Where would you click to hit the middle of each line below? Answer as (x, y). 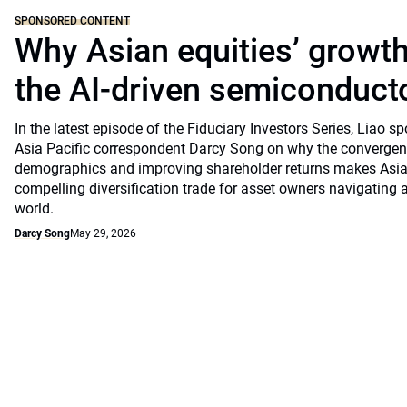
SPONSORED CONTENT (72, 20)
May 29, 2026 (103, 233)
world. (34, 208)
